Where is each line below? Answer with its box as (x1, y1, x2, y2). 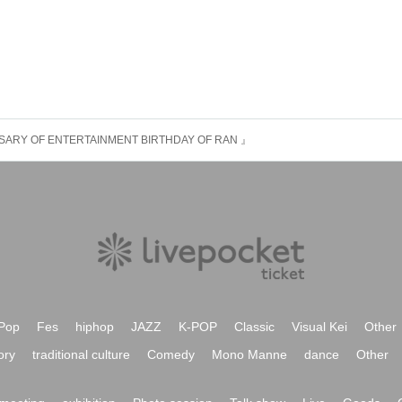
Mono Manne (212, 347, 287, 362)
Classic (234, 319, 275, 334)
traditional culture (32, 347, 130, 362)
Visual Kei (292, 319, 347, 334)
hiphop (75, 319, 114, 334)
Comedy (147, 347, 195, 362)
